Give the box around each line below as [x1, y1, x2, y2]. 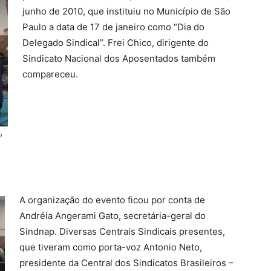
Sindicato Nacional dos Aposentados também [22, 53, 215, 65]
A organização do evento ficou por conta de [19, 194, 205, 206]
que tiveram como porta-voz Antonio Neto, [19, 241, 202, 253]
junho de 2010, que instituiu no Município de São [22, 5, 230, 18]
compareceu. [22, 68, 78, 80]
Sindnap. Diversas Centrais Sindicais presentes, [19, 226, 225, 238]
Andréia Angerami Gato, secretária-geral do [19, 210, 206, 222]
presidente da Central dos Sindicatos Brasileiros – [19, 257, 233, 269]
